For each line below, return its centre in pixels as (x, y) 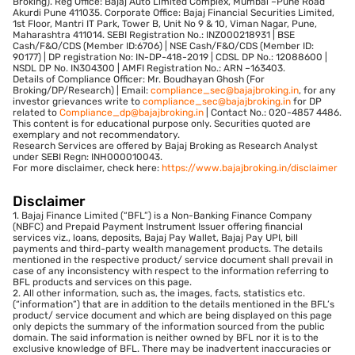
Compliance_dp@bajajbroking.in (132, 112)
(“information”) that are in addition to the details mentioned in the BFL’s (174, 304)
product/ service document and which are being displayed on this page (172, 315)
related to (36, 112)
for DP (306, 101)
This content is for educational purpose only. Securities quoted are (162, 123)
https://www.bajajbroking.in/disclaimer (250, 168)
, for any (317, 90)
